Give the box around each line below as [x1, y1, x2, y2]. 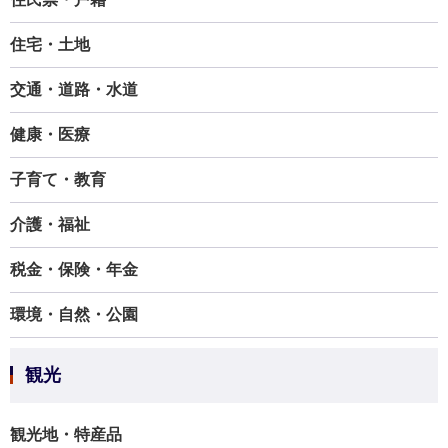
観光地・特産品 [10, 426, 122, 443]
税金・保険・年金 [10, 261, 138, 278]
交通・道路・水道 [10, 81, 138, 98]
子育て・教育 [10, 171, 106, 188]
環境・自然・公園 [10, 306, 138, 323]
